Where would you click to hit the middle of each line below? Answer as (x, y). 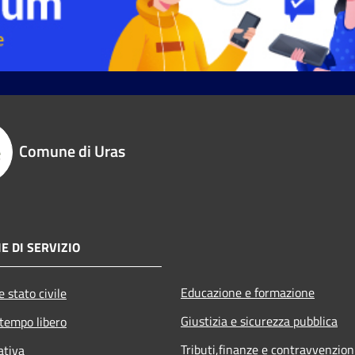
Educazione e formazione (248, 292)
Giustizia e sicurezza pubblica (259, 321)
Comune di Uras (72, 151)
